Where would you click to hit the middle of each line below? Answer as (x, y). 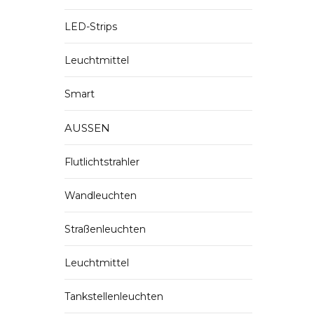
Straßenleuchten (105, 229)
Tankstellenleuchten (114, 296)
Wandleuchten (101, 196)
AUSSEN (87, 128)
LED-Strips (91, 27)
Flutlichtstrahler (102, 162)
